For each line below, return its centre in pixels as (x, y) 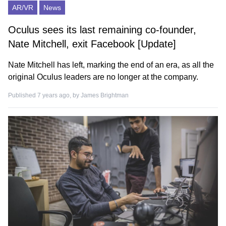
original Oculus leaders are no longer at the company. (103, 77)
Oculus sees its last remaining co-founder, (102, 30)
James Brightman (105, 95)
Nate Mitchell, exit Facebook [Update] (92, 44)
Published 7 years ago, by (44, 95)
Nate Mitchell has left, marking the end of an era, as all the (111, 65)
